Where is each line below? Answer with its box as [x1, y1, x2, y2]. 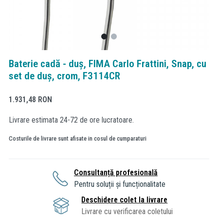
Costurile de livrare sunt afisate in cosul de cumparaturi [9, 134, 146, 142]
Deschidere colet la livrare [81, 195, 168, 204]
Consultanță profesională [73, 167, 158, 177]
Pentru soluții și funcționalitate [73, 179, 165, 189]
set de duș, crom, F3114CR [9, 70, 120, 82]
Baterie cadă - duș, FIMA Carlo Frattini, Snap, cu [9, 58, 206, 70]
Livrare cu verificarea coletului [81, 206, 173, 216]
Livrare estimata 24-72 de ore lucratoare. [9, 115, 134, 125]
